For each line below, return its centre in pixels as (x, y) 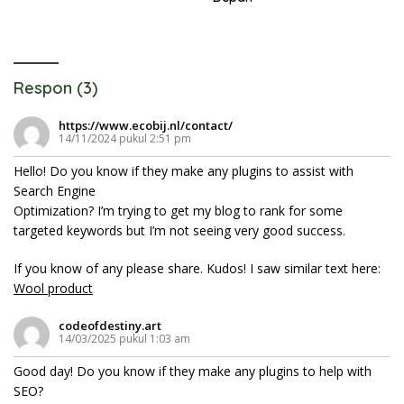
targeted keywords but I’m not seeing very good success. (179, 230)
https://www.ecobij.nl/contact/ (146, 125)
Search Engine (55, 190)
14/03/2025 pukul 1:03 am (124, 338)
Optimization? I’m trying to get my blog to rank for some (178, 210)
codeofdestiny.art (110, 325)
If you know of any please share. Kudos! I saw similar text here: (197, 268)
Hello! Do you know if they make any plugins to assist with (184, 170)
